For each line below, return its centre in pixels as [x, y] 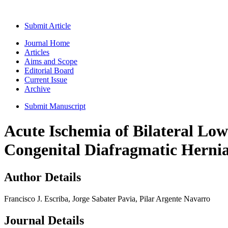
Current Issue [46, 80]
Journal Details [44, 220]
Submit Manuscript [55, 106]
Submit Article [48, 26]
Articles [37, 52]
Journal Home [47, 43]
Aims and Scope [51, 61]
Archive [37, 89]
